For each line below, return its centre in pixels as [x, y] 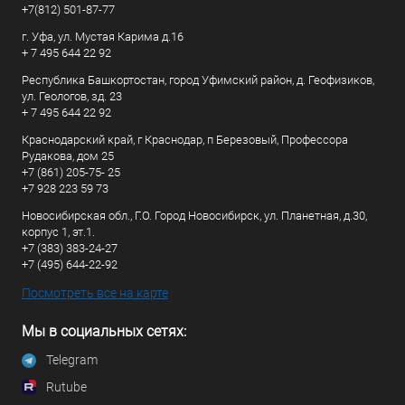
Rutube [66, 386]
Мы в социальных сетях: [104, 332]
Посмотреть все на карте [95, 293]
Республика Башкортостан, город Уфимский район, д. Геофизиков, [198, 80]
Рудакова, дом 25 [68, 156]
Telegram [72, 360]
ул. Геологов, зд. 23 [72, 96]
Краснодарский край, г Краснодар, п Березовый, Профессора [185, 140]
